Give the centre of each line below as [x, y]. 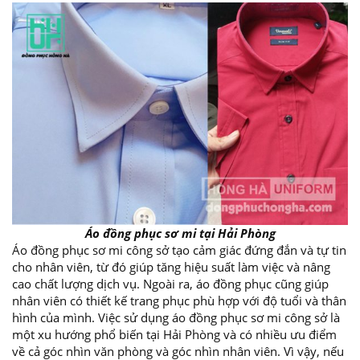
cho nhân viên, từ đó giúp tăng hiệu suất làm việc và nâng [171, 267]
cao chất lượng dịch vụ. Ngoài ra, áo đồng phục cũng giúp [170, 284]
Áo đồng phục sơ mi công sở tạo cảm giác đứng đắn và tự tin [179, 250]
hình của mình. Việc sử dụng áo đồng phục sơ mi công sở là [176, 318]
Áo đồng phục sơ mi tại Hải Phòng [180, 233]
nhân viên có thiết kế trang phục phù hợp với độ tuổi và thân [179, 301]
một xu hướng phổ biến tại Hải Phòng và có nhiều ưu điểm [174, 335]
